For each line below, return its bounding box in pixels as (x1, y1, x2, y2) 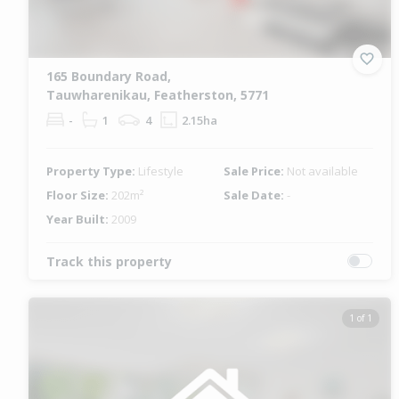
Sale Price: (224, 162, 288, 179)
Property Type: (46, 162, 138, 179)
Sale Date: (224, 186, 288, 203)
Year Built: (46, 210, 111, 227)
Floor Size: (46, 186, 111, 203)
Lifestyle (138, 162, 183, 179)
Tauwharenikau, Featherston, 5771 (46, 85, 269, 103)
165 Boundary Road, (46, 67, 171, 85)
